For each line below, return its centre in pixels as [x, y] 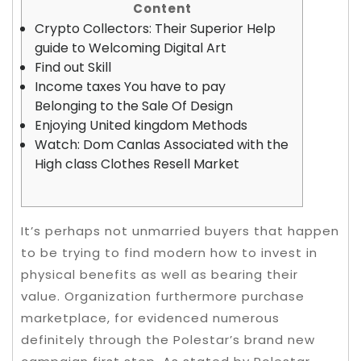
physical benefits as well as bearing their [160, 274]
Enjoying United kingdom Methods [141, 125]
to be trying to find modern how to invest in [169, 253]
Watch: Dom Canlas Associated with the [162, 145]
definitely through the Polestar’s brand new [168, 340]
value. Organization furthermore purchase [163, 296]
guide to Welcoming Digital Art [131, 48]
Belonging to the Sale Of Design [134, 106]
